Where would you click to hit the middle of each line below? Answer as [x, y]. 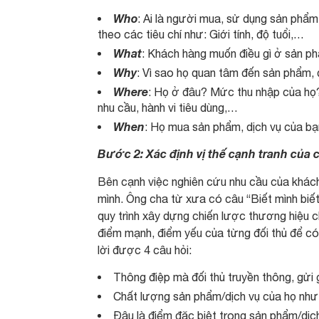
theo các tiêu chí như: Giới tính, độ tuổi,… [201, 34]
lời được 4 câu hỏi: [145, 250]
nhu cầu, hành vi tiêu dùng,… [168, 108]
